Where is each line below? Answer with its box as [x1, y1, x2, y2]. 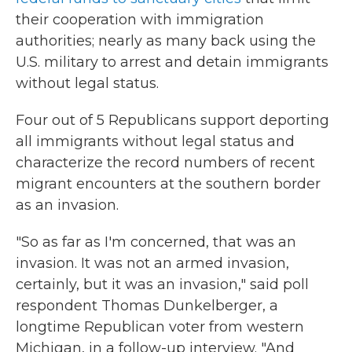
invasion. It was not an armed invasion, [16, 255, 289, 272]
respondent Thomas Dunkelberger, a [16, 297, 278, 314]
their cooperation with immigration [16, 11, 264, 28]
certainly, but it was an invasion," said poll [16, 276, 309, 293]
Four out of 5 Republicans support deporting [16, 112, 329, 129]
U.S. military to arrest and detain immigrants [16, 53, 328, 71]
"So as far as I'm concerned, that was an [16, 233, 296, 251]
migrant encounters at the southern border [16, 175, 321, 192]
